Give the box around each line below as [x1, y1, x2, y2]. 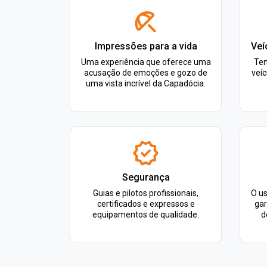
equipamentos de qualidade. [92, 210, 199, 219]
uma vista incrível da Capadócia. [86, 79, 206, 88]
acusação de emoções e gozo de [84, 68, 207, 77]
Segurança [122, 172, 170, 183]
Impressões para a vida [94, 41, 197, 52]
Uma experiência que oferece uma [80, 57, 211, 67]
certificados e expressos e [97, 199, 195, 209]
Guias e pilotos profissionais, [93, 188, 198, 198]
